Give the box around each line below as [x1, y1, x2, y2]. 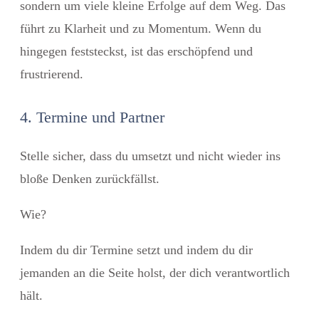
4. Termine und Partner [20, 108, 164, 126]
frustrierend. [20, 66, 83, 81]
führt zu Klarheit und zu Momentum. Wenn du [20, 21, 261, 36]
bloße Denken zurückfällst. [20, 171, 159, 186]
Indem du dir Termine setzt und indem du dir [20, 242, 253, 257]
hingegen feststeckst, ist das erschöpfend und [20, 43, 253, 58]
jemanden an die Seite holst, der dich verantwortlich [20, 265, 290, 280]
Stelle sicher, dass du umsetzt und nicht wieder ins [20, 148, 281, 163]
